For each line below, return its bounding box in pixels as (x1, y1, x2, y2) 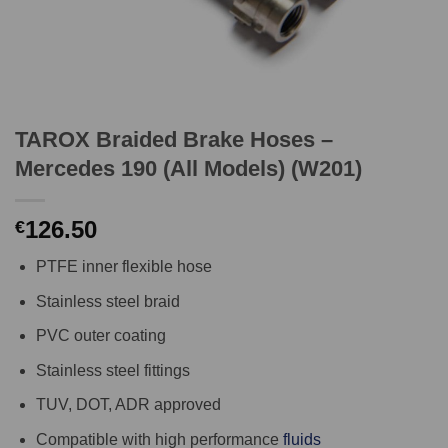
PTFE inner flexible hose (35, 258, 212, 275)
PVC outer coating (35, 327, 166, 345)
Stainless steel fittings (35, 361, 190, 379)
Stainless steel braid (35, 292, 180, 310)
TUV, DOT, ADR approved (35, 396, 221, 414)
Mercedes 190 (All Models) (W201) (15, 156, 362, 181)
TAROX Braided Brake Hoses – (15, 127, 333, 152)
